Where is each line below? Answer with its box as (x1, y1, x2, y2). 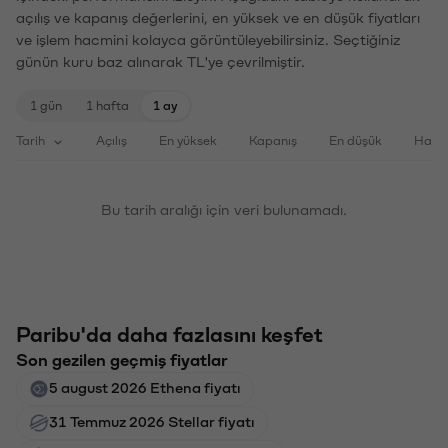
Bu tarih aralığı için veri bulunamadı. (101, 201, 347, 216)
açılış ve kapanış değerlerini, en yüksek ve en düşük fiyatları (16, 9, 420, 24)
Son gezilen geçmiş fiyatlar (16, 350, 228, 367)
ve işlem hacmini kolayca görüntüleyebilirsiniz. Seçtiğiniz (16, 31, 401, 46)
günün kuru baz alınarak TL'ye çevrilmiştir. (16, 53, 305, 68)
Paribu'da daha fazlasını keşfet (16, 323, 323, 344)
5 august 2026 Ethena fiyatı (49, 379, 241, 394)
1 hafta (86, 98, 129, 110)
